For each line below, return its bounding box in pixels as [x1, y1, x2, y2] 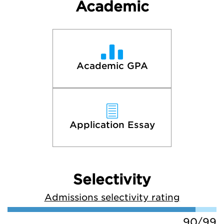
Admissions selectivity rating [44, 192, 180, 202]
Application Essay [69, 119, 155, 130]
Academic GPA [76, 60, 148, 71]
